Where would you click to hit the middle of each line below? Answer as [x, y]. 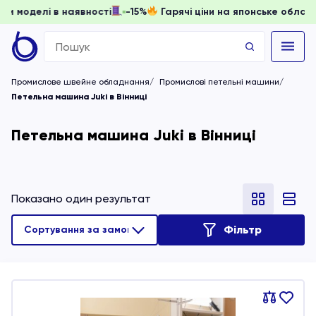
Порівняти [288, 299]
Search [61, 40]
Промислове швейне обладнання [80, 82]
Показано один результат [81, 199]
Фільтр [243, 230]
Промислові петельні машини [219, 82]
